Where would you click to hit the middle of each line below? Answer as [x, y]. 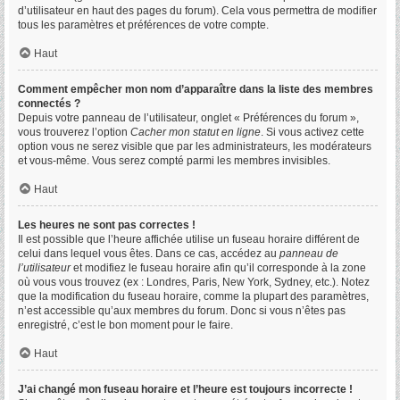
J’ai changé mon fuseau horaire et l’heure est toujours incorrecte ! [185, 389]
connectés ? [49, 104]
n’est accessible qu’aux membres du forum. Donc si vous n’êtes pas [182, 311]
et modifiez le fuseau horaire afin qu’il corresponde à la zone [218, 268]
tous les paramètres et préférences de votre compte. [143, 25]
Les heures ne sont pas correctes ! [107, 225]
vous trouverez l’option [74, 132]
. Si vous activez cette [312, 132]
